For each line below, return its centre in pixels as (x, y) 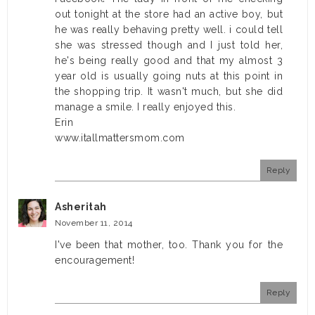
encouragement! (95, 261)
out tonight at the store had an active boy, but (169, 14)
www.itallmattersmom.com (120, 138)
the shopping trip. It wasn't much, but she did (169, 92)
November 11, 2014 (94, 223)
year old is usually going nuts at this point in (169, 76)
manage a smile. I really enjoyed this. (145, 107)
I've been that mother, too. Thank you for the (169, 245)
